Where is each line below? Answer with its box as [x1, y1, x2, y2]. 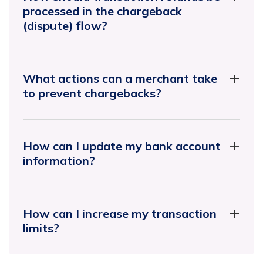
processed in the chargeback [23, 3, 182, 18]
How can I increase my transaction [23, 205, 217, 221]
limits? [23, 220, 59, 235]
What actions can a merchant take [23, 70, 217, 86]
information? [23, 153, 95, 168]
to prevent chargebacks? [23, 85, 161, 100]
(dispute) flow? [23, 18, 107, 33]
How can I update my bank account [23, 138, 221, 153]
